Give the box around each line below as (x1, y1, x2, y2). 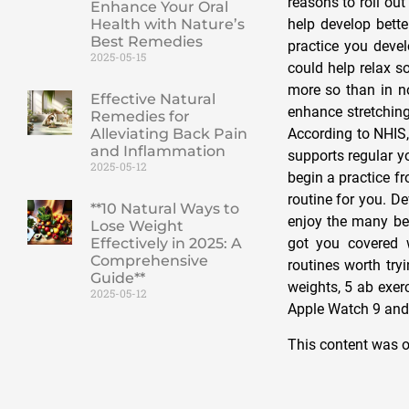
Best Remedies (89, 32, 203, 50)
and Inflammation (89, 142, 225, 160)
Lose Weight (89, 216, 184, 235)
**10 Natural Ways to (89, 199, 239, 217)
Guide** (89, 268, 145, 287)
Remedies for (89, 107, 190, 125)
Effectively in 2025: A (89, 234, 242, 252)
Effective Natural (89, 89, 215, 108)
